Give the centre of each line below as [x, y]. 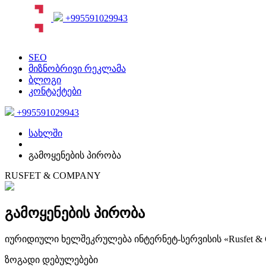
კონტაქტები [55, 91]
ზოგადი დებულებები [51, 259]
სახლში [45, 133]
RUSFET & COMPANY [53, 175]
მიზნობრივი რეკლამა [77, 69]
